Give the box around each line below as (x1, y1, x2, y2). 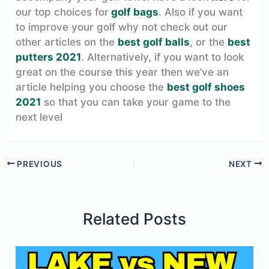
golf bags (109, 6, 159, 19)
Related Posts (83, 209, 186, 228)
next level (16, 111, 63, 124)
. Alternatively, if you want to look (81, 51, 244, 64)
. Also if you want (159, 6, 243, 19)
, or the (190, 36, 228, 49)
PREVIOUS (14, 159, 62, 169)
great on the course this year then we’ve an (16, 66, 229, 79)
